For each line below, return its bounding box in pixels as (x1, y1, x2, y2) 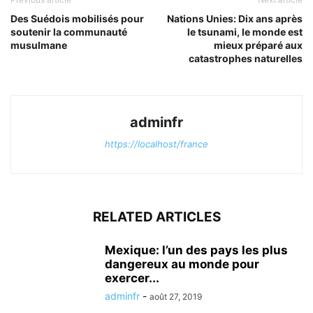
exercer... (105, 271, 159, 285)
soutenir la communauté (10, 26, 127, 38)
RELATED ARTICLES (92, 209, 221, 225)
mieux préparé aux (214, 39, 303, 51)
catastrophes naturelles (189, 52, 303, 64)
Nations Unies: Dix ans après (167, 13, 303, 24)
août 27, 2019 (150, 291, 202, 302)
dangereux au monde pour (105, 257, 259, 271)
